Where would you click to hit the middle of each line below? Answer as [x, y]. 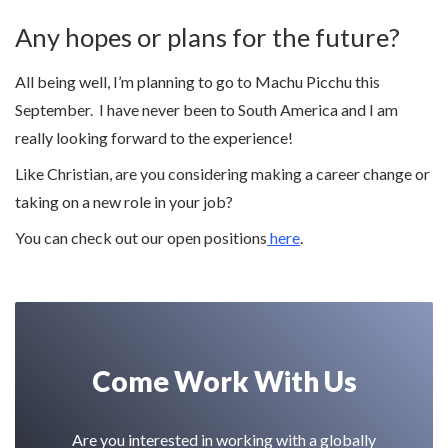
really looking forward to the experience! [154, 138]
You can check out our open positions [141, 238]
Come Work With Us [224, 381]
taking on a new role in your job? [124, 202]
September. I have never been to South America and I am [206, 110]
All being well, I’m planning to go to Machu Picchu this [197, 82]
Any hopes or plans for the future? [207, 37]
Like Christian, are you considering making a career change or [222, 174]
